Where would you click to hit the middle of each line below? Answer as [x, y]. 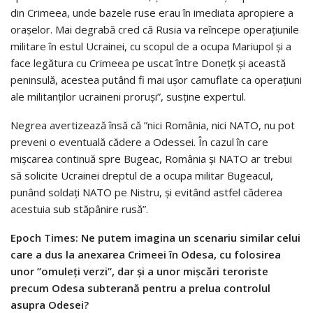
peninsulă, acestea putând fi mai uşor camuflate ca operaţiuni [156, 80]
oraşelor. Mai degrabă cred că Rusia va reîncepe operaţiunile [155, 30]
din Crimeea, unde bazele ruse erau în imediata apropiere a [152, 13]
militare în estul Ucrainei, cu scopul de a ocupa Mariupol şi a [151, 46]
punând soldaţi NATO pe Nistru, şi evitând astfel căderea [146, 192]
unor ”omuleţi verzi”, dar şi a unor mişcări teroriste [139, 271]
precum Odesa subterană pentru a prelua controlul [140, 288]
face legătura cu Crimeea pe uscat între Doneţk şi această [148, 63]
